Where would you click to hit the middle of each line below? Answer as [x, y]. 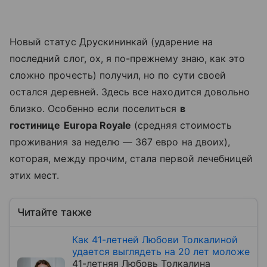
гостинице [35, 125]
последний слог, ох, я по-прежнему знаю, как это [128, 58]
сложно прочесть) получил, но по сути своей [118, 75]
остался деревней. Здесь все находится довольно [130, 91]
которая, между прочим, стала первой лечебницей [131, 158]
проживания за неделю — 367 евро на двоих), [120, 142]
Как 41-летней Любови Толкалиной [155, 239]
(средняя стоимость [182, 125]
